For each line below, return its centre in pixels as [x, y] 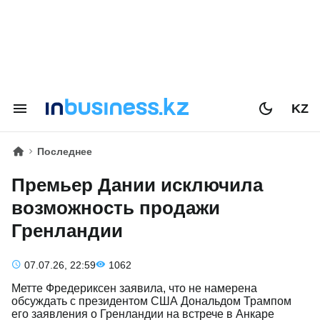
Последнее [65, 151]
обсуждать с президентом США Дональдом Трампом [151, 301]
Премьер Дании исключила [137, 185]
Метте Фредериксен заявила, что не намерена [134, 288]
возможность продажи [116, 208]
